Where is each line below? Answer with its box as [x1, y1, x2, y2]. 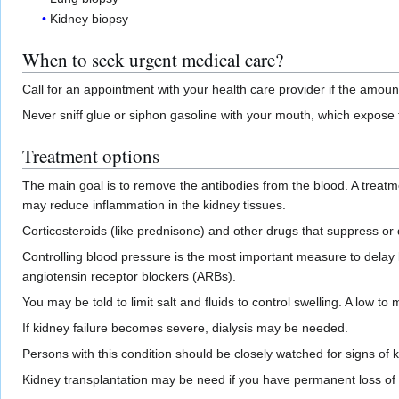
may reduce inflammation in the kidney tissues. [22, 198, 286, 213]
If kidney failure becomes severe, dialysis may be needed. [22, 321, 348, 336]
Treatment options [22, 143, 159, 169]
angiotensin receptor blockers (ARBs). [22, 269, 236, 284]
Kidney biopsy [50, 12, 129, 27]
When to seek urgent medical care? [22, 47, 283, 73]
